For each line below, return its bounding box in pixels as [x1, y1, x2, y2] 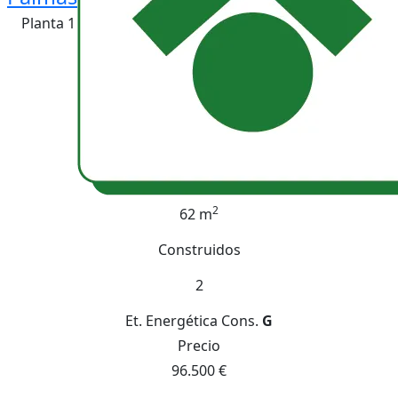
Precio [178, 336, 220, 355]
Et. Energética [125, 311, 218, 330]
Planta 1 [21, 13, 76, 33]
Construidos [157, 240, 241, 259]
